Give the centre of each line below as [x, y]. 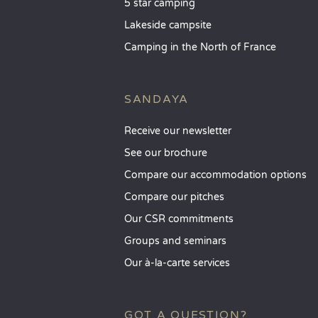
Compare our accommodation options [215, 175]
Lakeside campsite [168, 25]
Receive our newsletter [178, 131]
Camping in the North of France [200, 47]
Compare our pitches [174, 197]
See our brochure [166, 153]
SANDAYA [157, 99]
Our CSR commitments [179, 219]
